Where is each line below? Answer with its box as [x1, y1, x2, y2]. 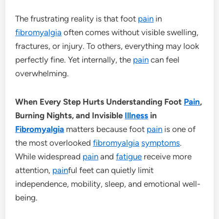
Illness [125, 110, 149, 120]
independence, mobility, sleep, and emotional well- [15, 178, 201, 189]
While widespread [15, 151, 83, 161]
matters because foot [64, 124, 147, 134]
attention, [15, 165, 53, 175]
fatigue [116, 151, 142, 161]
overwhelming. [15, 68, 69, 78]
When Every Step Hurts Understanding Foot [15, 96, 184, 107]
